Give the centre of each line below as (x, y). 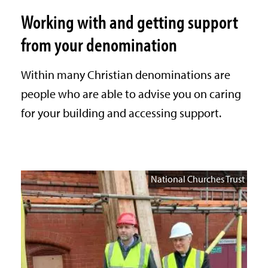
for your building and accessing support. (121, 113)
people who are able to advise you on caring (131, 94)
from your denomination (99, 45)
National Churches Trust (198, 179)
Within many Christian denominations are (125, 75)
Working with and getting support (129, 22)
